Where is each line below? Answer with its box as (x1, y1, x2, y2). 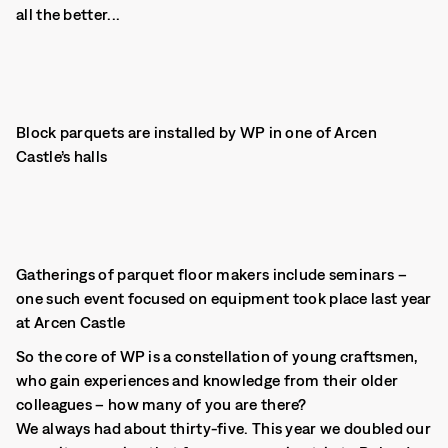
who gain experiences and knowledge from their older (16, 371, 399, 389)
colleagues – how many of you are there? (16, 395, 307, 413)
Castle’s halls (16, 147, 108, 165)
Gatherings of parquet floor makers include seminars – (16, 265, 407, 283)
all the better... (16, 5, 121, 23)
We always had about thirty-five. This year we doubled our (16, 419, 432, 437)
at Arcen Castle (16, 313, 126, 331)
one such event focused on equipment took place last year (16, 289, 432, 307)
